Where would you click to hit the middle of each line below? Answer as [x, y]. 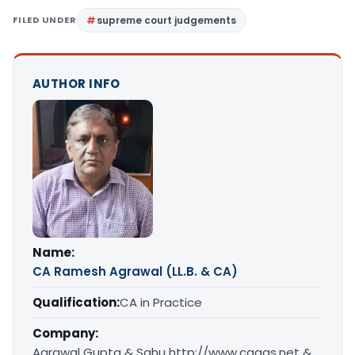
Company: [65, 333]
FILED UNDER [45, 20]
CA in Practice [161, 302]
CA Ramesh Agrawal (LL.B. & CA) [135, 271]
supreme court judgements [167, 21]
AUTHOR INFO [76, 84]
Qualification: [76, 302]
